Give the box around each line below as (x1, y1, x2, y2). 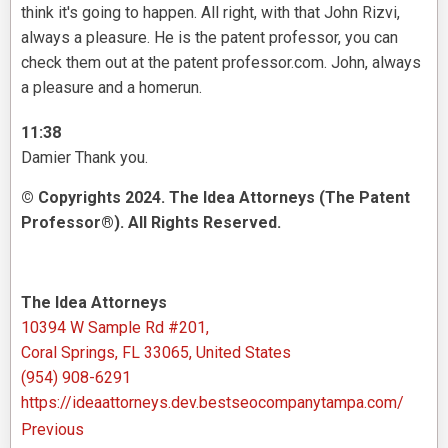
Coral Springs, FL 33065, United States (21, 343, 291, 363)
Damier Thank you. (21, 148, 148, 168)
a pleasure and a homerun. (21, 78, 202, 98)
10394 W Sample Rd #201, (21, 318, 209, 338)
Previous (21, 420, 84, 440)
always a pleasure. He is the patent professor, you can (21, 28, 398, 48)
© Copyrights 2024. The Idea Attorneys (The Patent (21, 188, 410, 208)
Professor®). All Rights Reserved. (21, 213, 281, 233)
